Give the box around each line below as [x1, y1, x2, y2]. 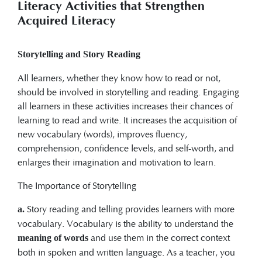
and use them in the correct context [88, 230, 230, 244]
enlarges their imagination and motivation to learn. [18, 155, 216, 169]
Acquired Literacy [18, 13, 116, 29]
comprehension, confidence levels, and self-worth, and [18, 141, 234, 155]
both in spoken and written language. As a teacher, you [18, 245, 235, 259]
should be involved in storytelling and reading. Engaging [18, 85, 239, 99]
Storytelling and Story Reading [18, 49, 140, 60]
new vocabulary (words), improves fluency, [18, 127, 187, 141]
